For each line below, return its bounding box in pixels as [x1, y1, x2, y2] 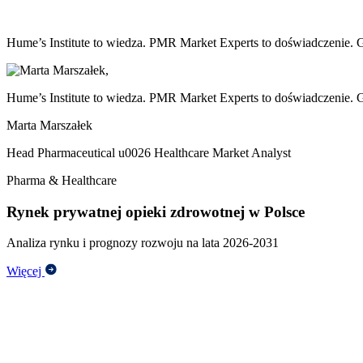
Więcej [6, 264, 45, 279]
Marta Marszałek [6, 117, 92, 132]
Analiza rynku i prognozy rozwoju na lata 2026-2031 [6, 236, 279, 250]
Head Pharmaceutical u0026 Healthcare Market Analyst [6, 145, 291, 160]
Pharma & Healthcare [6, 173, 117, 187]
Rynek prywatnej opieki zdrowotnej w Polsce [6, 203, 305, 220]
